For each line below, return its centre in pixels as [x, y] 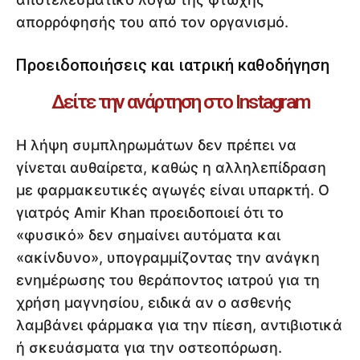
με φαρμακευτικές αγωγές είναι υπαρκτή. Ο [173, 190]
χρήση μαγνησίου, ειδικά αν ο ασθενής [154, 303]
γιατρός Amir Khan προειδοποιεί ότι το [150, 213]
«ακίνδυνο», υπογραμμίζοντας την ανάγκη [168, 258]
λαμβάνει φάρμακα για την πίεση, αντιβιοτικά [179, 325]
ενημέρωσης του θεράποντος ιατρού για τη [168, 280]
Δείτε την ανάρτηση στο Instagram [180, 102]
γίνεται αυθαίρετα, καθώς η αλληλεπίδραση [171, 168]
